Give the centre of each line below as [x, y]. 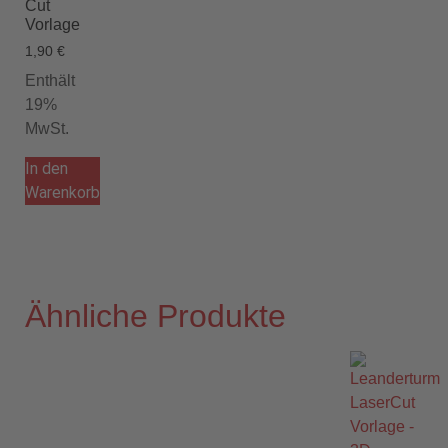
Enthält [50, 80]
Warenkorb [62, 192]
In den [46, 168]
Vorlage [52, 24]
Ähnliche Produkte [155, 315]
